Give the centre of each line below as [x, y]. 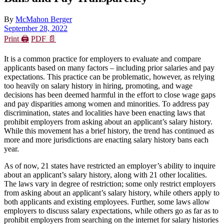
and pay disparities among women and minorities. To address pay [107, 103]
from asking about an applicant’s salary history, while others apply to [112, 192]
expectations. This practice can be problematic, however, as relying [109, 76]
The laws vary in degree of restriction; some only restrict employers [110, 183]
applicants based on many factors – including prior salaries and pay [109, 67]
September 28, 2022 [36, 28]
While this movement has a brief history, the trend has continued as [109, 130]
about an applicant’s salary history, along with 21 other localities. [105, 174]
